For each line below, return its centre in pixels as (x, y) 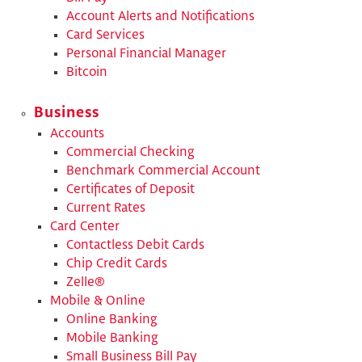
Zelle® (86, 283)
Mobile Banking (112, 339)
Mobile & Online (98, 301)
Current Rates (106, 208)
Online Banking (112, 320)
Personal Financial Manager (146, 53)
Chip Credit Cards (117, 264)
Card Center (85, 227)
